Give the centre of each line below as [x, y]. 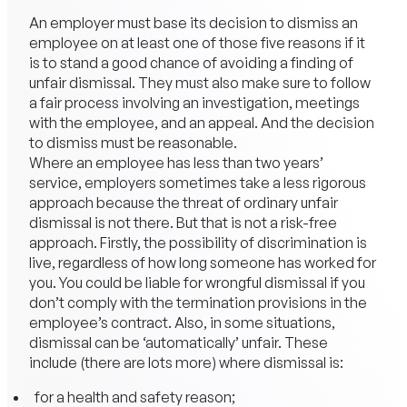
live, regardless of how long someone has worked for [202, 263]
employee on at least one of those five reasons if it [197, 43]
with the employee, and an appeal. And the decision [201, 123]
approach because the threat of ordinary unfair [183, 203]
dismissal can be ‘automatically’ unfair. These [178, 343]
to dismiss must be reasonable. [133, 143]
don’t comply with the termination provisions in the [198, 303]
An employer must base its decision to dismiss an [193, 23]
